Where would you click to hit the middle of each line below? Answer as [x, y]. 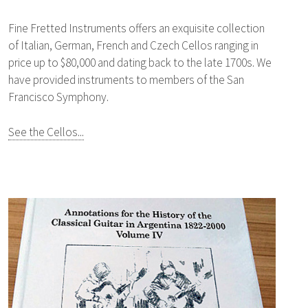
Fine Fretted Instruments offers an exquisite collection [136, 28]
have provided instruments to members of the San [126, 79]
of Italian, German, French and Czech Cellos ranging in [133, 45]
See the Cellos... [46, 132]
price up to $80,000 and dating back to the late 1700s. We [140, 62]
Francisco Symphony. [58, 97]
